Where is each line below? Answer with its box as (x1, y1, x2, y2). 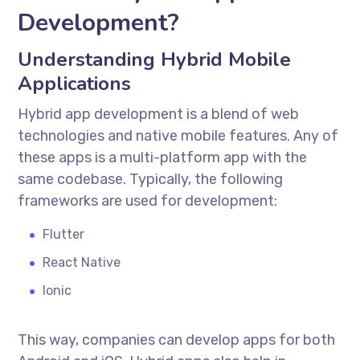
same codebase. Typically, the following (18, 170, 284, 188)
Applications (18, 70, 132, 96)
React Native (43, 254, 121, 270)
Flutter (43, 226, 85, 242)
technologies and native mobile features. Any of (18, 126, 339, 145)
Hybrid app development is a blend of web (18, 104, 300, 123)
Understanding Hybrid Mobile (18, 46, 292, 72)
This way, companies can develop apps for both (18, 330, 336, 349)
